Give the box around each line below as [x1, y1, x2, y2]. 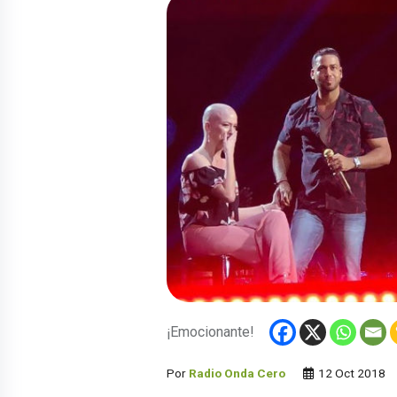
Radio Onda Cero [189, 366, 285, 381]
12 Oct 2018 [315, 366, 385, 381]
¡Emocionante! [167, 323, 254, 341]
